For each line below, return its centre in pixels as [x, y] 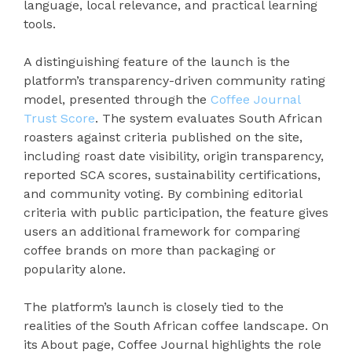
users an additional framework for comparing [162, 231]
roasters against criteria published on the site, [163, 137]
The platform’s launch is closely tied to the [154, 306]
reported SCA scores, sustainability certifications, [172, 174]
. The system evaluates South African [209, 118]
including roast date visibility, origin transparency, [174, 156]
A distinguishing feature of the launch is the [157, 61]
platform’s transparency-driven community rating [174, 80]
